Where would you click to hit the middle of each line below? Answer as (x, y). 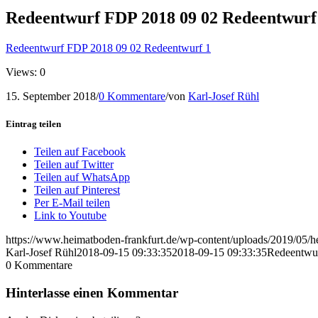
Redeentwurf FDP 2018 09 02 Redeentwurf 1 (108, 48)
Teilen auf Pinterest (77, 190)
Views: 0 (26, 72)
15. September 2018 (51, 96)
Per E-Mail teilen (72, 203)
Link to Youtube (70, 216)
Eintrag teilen (33, 124)
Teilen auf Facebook (80, 152)
